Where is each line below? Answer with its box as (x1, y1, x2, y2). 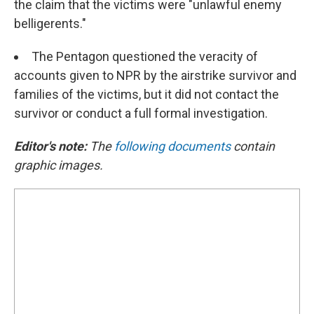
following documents (114, 139, 231, 153)
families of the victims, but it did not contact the (14, 87, 279, 102)
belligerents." (14, 16, 86, 31)
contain (231, 139, 275, 153)
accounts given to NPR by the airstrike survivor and (14, 68, 296, 83)
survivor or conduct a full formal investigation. (14, 106, 268, 121)
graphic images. (14, 158, 103, 172)
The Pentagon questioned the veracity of (32, 49, 258, 64)
